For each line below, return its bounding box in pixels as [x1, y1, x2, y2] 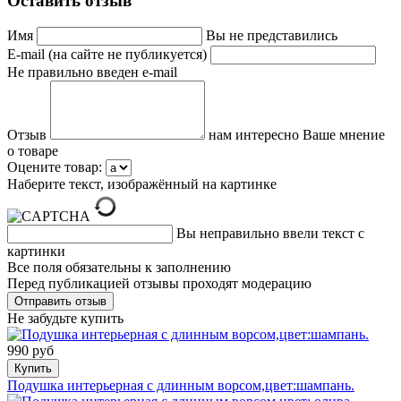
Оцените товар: [7, 159, 102, 175]
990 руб [7, 343, 54, 359]
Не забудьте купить [7, 311, 124, 327]
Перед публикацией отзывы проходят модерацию [7, 276, 311, 292]
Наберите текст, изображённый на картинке [7, 176, 277, 192]
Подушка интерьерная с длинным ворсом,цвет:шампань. [7, 378, 354, 394]
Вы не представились [206, 28, 337, 44]
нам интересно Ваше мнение [209, 127, 385, 143]
